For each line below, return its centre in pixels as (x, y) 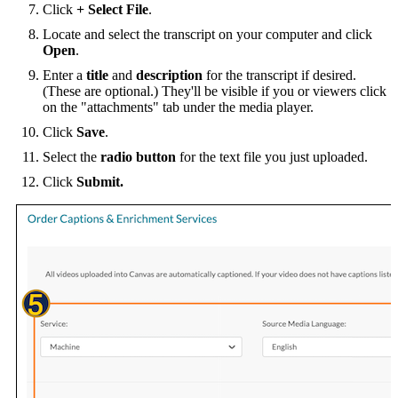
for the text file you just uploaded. (272, 156)
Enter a (64, 75)
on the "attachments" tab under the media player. (178, 107)
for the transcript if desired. (279, 75)
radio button (138, 156)
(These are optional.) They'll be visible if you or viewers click (215, 91)
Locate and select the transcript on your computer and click (207, 34)
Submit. (100, 181)
